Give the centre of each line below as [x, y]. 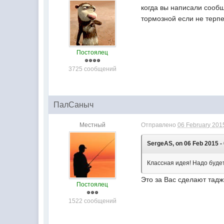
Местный [92, 125]
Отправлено [159, 125]
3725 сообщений [92, 69]
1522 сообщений [92, 201]
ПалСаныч [74, 105]
